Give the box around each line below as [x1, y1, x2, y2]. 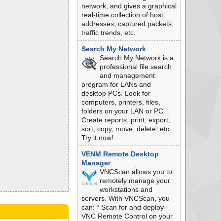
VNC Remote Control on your [81, 212, 173, 220]
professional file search [99, 63, 172, 71]
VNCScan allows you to [99, 168, 172, 176]
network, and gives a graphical [81, 2, 177, 10]
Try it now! [81, 134, 113, 142]
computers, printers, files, [81, 98, 160, 106]
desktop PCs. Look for [81, 89, 150, 97]
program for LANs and [81, 80, 151, 88]
